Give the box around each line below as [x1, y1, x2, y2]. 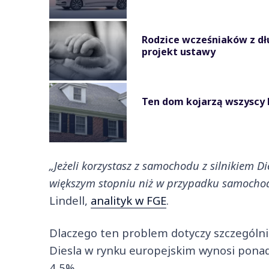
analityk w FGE [91, 192, 166, 208]
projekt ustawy [142, 44, 216, 58]
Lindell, [49, 192, 91, 208]
